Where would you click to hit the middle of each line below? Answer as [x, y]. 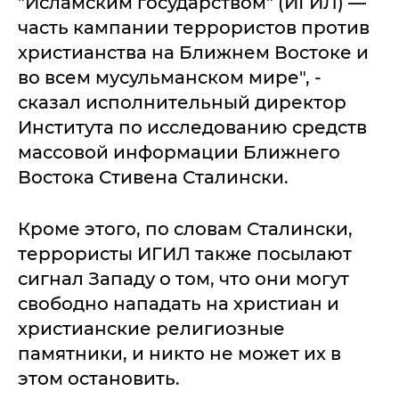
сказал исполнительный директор [182, 102]
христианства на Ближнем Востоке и [193, 53]
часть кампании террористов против [194, 28]
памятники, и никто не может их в [179, 354]
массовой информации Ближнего [179, 152]
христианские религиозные [151, 329]
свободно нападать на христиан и [179, 304]
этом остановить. [99, 379]
